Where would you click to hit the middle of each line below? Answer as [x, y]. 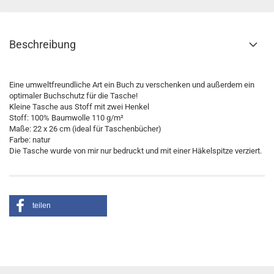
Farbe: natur [30, 140]
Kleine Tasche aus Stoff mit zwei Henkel [79, 107]
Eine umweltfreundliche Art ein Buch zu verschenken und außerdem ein [132, 85]
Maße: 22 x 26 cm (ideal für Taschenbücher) [85, 129]
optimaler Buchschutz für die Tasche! [73, 96]
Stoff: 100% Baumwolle [50, 118]
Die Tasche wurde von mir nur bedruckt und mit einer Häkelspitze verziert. [135, 151]
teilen [42, 206]
